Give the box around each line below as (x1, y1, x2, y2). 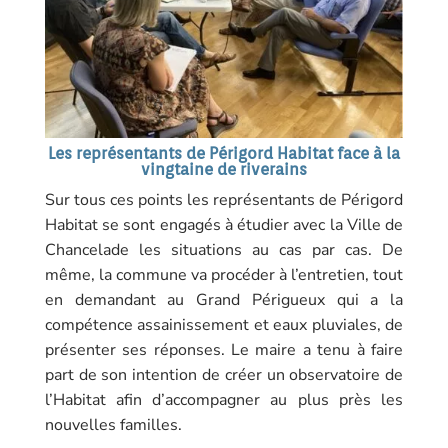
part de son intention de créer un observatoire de (44, 363, 404, 386)
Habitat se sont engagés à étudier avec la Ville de (44, 213, 404, 236)
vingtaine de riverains (140, 159, 307, 179)
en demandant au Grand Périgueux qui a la (44, 288, 404, 311)
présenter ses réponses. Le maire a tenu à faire (44, 338, 404, 361)
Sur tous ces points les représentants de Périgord (44, 188, 404, 211)
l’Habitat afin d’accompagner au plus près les (44, 388, 404, 411)
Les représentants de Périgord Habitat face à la (47, 143, 400, 163)
